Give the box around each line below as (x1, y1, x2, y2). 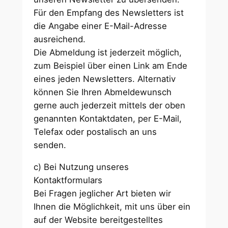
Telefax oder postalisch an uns (34, 127, 157, 137)
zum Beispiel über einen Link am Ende (34, 61, 188, 71)
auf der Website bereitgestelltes (34, 215, 163, 225)
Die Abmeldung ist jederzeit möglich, (34, 47, 182, 58)
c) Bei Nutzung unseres (34, 162, 129, 173)
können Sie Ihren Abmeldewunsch (34, 87, 172, 98)
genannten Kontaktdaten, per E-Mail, (34, 113, 182, 124)
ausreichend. (34, 34, 86, 45)
